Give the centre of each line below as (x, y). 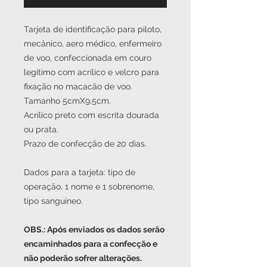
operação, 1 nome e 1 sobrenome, (89, 186)
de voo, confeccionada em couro (88, 58)
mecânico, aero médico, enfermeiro (93, 43)
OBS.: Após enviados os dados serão (94, 229)
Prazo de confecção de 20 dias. (85, 143)
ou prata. (41, 129)
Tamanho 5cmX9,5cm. (67, 100)
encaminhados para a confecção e (91, 243)
